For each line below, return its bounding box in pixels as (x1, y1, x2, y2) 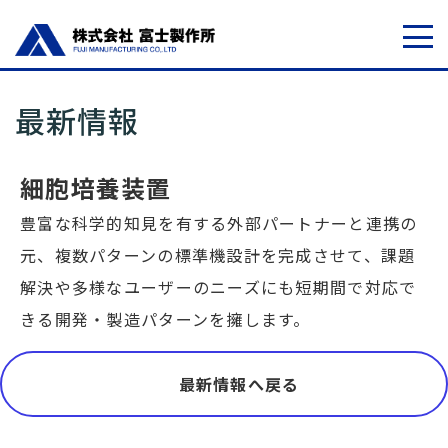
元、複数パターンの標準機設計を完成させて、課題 (20, 243, 416, 267)
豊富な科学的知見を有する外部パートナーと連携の (20, 211, 418, 235)
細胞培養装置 (20, 170, 172, 205)
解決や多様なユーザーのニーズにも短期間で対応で (20, 275, 417, 299)
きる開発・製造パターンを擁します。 (20, 307, 311, 331)
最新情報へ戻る (178, 372, 300, 396)
